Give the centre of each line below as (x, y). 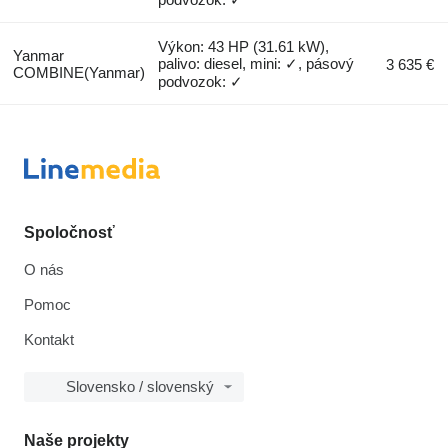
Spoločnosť (69, 233)
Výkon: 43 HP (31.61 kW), (244, 47)
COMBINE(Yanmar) (78, 73)
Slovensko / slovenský (140, 387)
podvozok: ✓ (201, 82)
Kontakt (49, 340)
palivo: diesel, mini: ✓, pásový (256, 64)
